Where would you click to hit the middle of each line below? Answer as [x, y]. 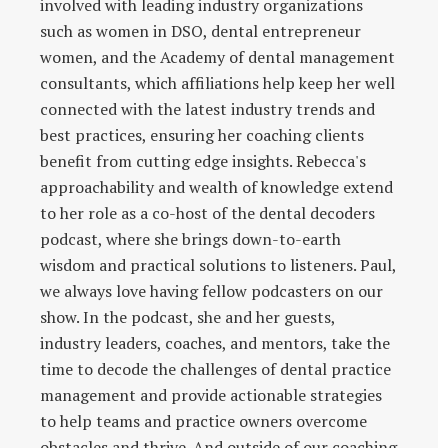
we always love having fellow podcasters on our [211, 290]
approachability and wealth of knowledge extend [216, 186]
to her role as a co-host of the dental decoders [207, 212]
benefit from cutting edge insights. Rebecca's [203, 160]
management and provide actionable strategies [211, 394]
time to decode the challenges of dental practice [215, 368]
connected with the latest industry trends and [207, 108]
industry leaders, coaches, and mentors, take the [215, 342]
